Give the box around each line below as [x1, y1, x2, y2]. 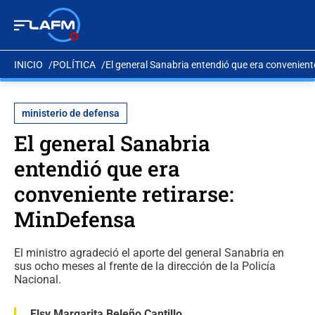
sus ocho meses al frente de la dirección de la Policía [14, 259, 276, 273]
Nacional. [14, 273, 61, 286]
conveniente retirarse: [14, 180, 233, 207]
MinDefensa [14, 205, 136, 233]
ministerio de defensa [22, 108, 120, 119]
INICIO [14, 58, 43, 70]
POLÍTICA [53, 58, 96, 70]
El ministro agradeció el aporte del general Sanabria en [14, 246, 284, 259]
